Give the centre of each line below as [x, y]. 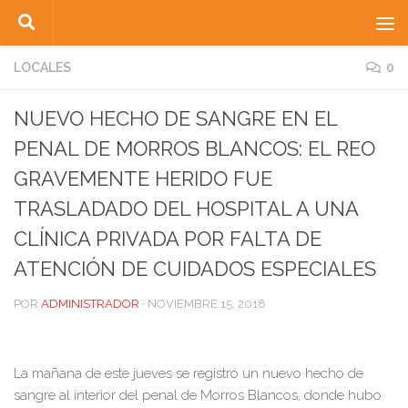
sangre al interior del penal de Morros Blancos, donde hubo [198, 395]
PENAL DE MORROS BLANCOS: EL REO [194, 148]
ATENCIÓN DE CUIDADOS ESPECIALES [195, 269]
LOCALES [42, 67]
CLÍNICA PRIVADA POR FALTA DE [168, 239]
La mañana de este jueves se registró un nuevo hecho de [189, 373]
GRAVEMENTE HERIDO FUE [143, 178]
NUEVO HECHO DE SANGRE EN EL [175, 118]
